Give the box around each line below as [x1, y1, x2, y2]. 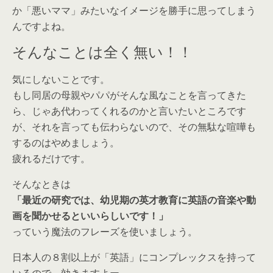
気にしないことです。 [12, 73, 110, 87]
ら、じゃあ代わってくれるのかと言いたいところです [12, 104, 246, 118]
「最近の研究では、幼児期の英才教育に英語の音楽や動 [12, 193, 256, 207]
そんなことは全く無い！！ [12, 41, 193, 62]
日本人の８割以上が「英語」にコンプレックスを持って [12, 250, 256, 264]
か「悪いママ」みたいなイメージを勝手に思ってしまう [12, 4, 256, 18]
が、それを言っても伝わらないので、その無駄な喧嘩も [12, 120, 256, 134]
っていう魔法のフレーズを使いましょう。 [12, 225, 197, 239]
